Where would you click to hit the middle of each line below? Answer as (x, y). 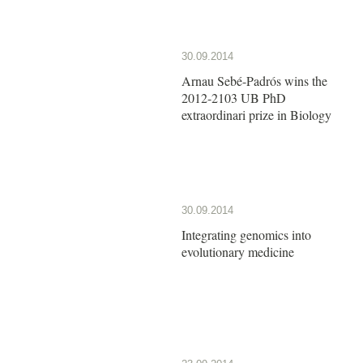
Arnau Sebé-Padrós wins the (254, 80)
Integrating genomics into (246, 234)
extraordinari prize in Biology (256, 114)
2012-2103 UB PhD (234, 97)
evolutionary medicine (238, 251)
